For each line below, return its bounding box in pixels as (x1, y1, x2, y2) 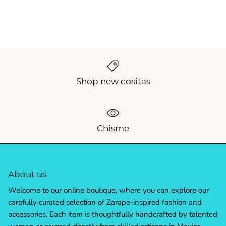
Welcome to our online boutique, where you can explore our (8, 185, 209, 196)
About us (8, 169, 46, 180)
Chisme (97, 123, 129, 134)
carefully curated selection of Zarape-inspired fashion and (8, 197, 202, 208)
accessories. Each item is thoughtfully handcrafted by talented (8, 209, 217, 220)
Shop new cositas (76, 76, 150, 86)
